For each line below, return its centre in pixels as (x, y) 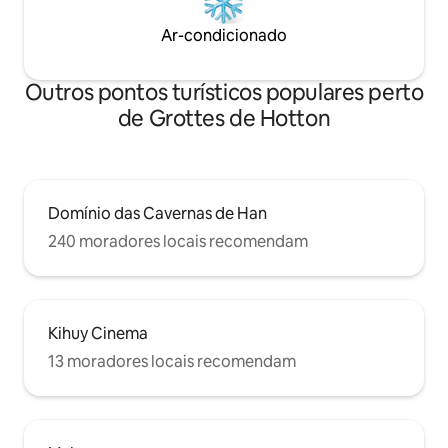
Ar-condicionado (224, 35)
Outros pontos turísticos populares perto (224, 92)
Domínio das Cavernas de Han (157, 213)
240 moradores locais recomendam (178, 241)
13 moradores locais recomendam (172, 361)
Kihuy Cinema (98, 333)
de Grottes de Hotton (224, 118)
